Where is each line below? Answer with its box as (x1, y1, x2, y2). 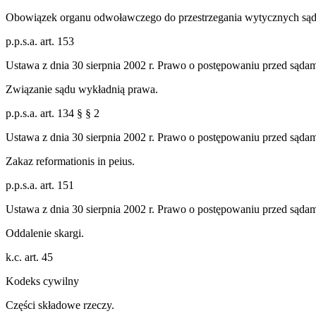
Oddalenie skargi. (6, 226, 84, 239)
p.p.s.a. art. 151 (6, 178, 74, 191)
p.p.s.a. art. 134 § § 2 (6, 107, 99, 119)
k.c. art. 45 (6, 250, 53, 263)
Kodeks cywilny (6, 274, 79, 287)
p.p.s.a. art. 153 (6, 35, 74, 47)
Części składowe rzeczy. (6, 298, 114, 311)
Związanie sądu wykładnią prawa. (6, 83, 158, 95)
